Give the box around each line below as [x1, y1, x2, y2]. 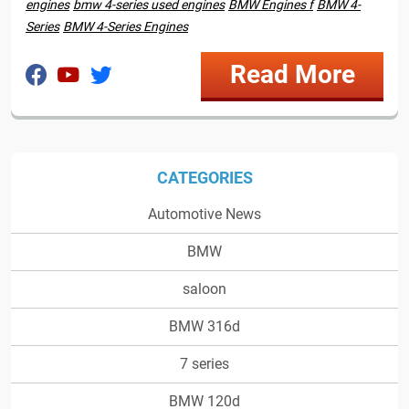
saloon [183, 280, 226, 299]
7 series [180, 355, 229, 373]
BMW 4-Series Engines [63, 19, 188, 35]
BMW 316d [169, 318, 240, 336]
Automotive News [148, 205, 261, 224]
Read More [229, 59, 355, 90]
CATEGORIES [156, 168, 253, 188]
